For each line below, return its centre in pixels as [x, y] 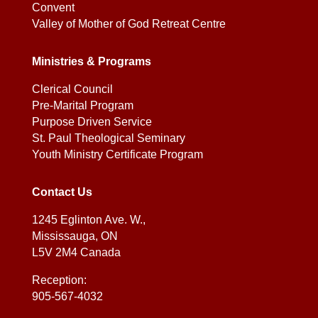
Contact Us [62, 192]
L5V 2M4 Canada [76, 253]
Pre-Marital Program [82, 106]
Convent [53, 8]
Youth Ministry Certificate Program [117, 155]
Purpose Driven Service [92, 122]
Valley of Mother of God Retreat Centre [128, 24]
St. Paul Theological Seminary [108, 138]
